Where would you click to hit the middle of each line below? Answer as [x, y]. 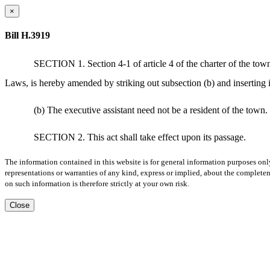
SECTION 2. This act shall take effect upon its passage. [140, 137]
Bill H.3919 [27, 36]
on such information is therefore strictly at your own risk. [97, 184]
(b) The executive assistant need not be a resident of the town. [151, 110]
